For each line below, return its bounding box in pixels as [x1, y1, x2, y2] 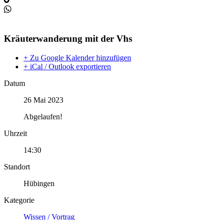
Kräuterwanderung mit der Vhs [4, 33, 132, 44]
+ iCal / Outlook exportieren [24, 62, 111, 71]
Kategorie [4, 195, 34, 204]
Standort [4, 162, 30, 171]
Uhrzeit [4, 129, 27, 137]
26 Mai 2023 [24, 95, 63, 104]
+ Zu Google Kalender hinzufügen [24, 53, 131, 62]
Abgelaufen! [24, 112, 62, 121]
